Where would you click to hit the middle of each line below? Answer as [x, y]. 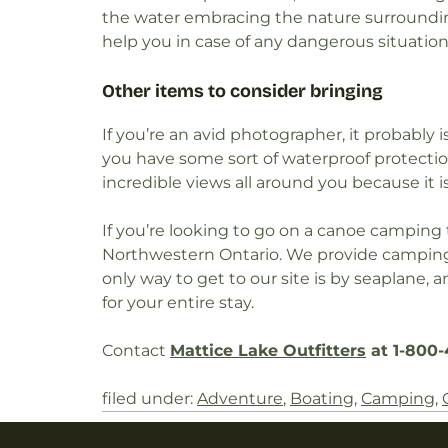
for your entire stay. [178, 302]
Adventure [240, 398]
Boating [322, 398]
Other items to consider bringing [242, 90]
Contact [136, 350]
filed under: [149, 398]
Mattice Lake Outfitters [268, 350]
